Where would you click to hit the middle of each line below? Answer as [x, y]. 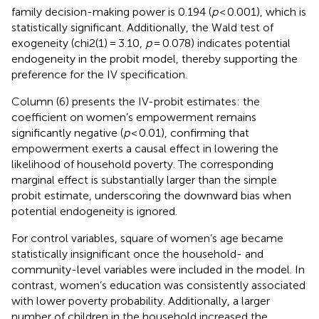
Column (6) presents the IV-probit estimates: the [136, 102]
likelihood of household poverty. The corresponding [142, 164]
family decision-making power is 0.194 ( [111, 12]
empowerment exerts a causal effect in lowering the [145, 149]
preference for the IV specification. [99, 75]
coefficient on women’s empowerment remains [134, 117]
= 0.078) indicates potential [221, 43]
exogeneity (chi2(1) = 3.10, [78, 43]
